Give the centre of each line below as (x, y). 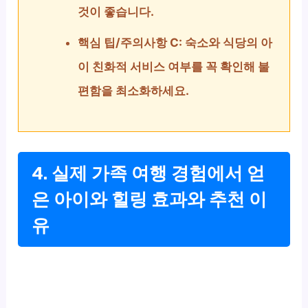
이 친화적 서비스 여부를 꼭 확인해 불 (174, 67)
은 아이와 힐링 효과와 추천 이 (150, 199)
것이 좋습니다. (116, 12)
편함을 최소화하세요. (134, 91)
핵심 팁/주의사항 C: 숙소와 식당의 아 (175, 43)
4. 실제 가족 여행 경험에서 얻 (148, 173)
